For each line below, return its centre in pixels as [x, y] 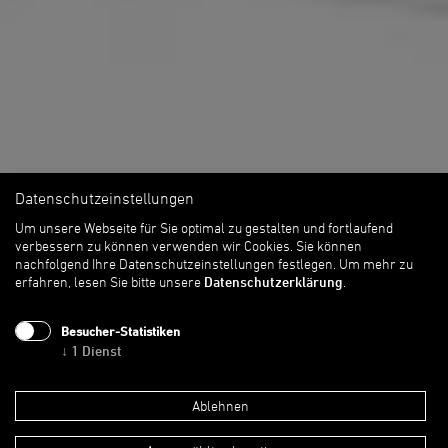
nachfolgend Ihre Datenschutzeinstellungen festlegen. [175, 264]
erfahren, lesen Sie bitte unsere [109, 282]
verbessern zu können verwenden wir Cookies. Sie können [188, 246]
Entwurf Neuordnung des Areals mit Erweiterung [183, 418]
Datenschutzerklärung [273, 282]
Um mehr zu [376, 264]
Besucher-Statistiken [120, 331]
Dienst [102, 351]
